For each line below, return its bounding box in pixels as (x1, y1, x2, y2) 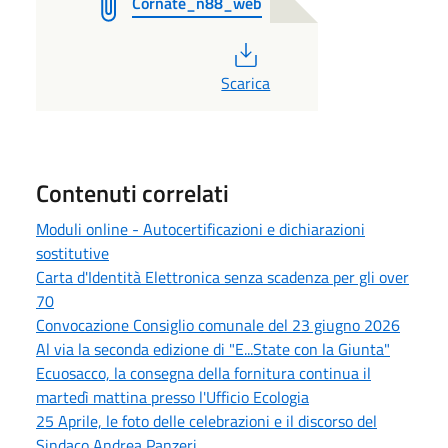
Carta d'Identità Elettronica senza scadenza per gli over (36, 264, 409, 289)
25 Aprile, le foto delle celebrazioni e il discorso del (36, 408, 377, 433)
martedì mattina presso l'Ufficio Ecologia (36, 384, 309, 409)
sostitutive (36, 240, 109, 265)
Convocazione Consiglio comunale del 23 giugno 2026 (36, 312, 400, 337)
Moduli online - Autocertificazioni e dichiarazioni (36, 216, 365, 241)
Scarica (221, 70, 271, 95)
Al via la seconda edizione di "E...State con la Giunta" (36, 336, 390, 361)
